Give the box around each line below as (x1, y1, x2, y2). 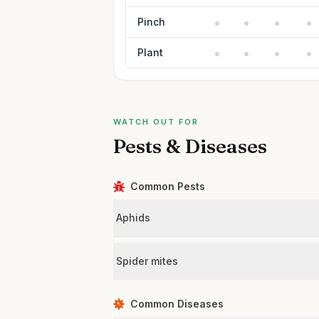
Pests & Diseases (113, 134, 268, 158)
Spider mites (116, 255, 179, 267)
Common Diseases (130, 298, 224, 310)
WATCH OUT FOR (113, 117, 199, 127)
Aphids (116, 211, 151, 224)
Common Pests (130, 180, 206, 192)
